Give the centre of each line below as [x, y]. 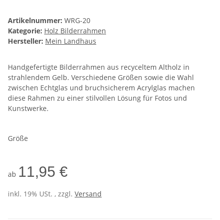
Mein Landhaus [71, 41]
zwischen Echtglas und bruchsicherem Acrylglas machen [101, 88]
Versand [88, 194]
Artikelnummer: [36, 21]
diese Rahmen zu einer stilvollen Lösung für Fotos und [97, 98]
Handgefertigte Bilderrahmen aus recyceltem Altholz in [99, 67]
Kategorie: [26, 31]
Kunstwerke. [28, 109]
